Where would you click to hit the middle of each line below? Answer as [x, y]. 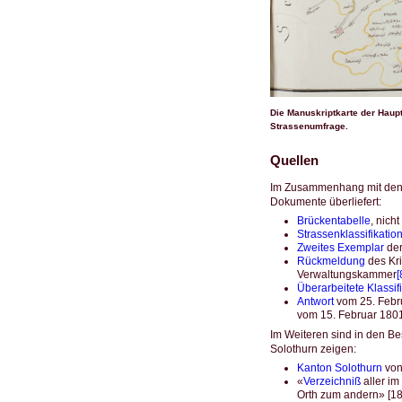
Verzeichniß [332, 381]
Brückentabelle [333, 220]
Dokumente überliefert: [325, 201]
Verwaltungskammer [346, 274]
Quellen [294, 160]
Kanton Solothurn [339, 367]
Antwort [315, 301]
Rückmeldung [331, 261]
